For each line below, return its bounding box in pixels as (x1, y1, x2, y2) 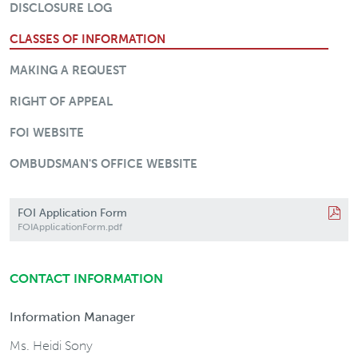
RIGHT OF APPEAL (10, 94, 113, 109)
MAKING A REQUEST (10, 63, 126, 78)
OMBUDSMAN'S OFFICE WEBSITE (10, 157, 197, 171)
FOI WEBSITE (10, 125, 84, 140)
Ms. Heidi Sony (10, 338, 93, 353)
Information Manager (10, 309, 135, 324)
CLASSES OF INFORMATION (10, 32, 165, 46)
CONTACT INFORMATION (10, 271, 163, 286)
